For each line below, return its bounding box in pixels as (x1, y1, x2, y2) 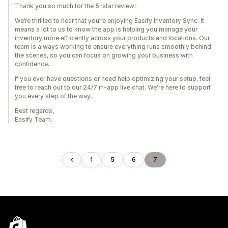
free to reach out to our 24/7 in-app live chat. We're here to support (15, 83, 211, 91)
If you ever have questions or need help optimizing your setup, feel (15, 75, 210, 82)
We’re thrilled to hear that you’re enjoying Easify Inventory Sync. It (15, 17, 204, 24)
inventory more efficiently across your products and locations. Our (15, 34, 210, 42)
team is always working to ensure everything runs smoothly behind (15, 43, 211, 50)
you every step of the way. (15, 92, 92, 100)
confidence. (15, 60, 49, 68)
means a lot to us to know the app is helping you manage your (15, 25, 197, 33)
